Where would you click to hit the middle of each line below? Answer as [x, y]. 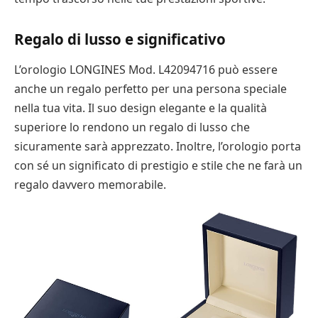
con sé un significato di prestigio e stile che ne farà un [158, 166]
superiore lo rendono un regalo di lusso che [132, 127]
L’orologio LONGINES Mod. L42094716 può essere [146, 70]
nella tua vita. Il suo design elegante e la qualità [141, 108]
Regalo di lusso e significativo [120, 39]
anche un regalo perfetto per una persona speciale [150, 89]
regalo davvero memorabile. [90, 185]
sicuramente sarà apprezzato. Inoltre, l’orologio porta [158, 147]
